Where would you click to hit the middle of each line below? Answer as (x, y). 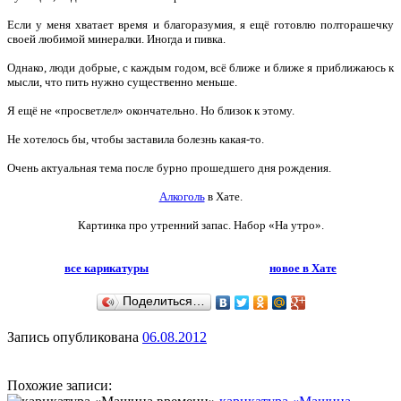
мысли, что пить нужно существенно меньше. (122, 81)
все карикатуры (107, 268)
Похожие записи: (60, 385)
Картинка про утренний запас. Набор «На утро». (200, 225)
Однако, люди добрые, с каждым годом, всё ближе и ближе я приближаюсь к (200, 67)
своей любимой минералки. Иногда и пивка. (116, 38)
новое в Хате (303, 268)
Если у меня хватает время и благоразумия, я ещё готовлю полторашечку (200, 24)
